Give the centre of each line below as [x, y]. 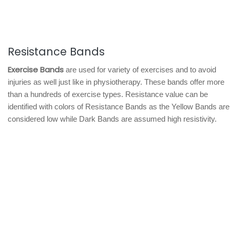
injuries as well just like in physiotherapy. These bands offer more [116, 82]
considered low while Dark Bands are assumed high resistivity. [112, 119]
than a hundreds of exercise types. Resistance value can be [108, 94]
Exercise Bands [36, 70]
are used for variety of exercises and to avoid [140, 70]
